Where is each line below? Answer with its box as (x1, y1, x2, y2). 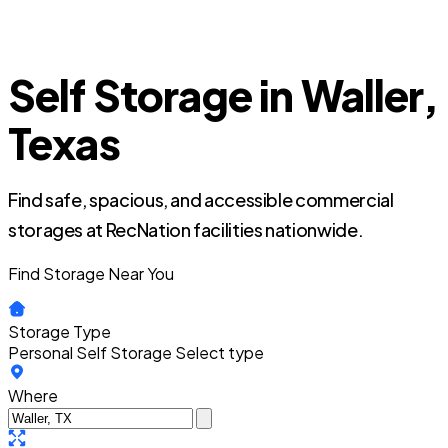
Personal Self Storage (8, 342, 172, 363)
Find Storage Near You (8, 263, 174, 284)
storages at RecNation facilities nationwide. (8, 218, 364, 241)
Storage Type (8, 321, 111, 342)
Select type (175, 342, 264, 363)
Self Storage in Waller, (8, 68, 438, 121)
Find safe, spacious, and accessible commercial (8, 188, 394, 211)
